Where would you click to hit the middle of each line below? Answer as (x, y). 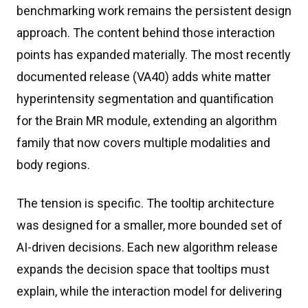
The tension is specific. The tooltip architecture (145, 203)
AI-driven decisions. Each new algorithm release (147, 247)
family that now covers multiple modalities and (143, 143)
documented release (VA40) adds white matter (144, 77)
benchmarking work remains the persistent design (154, 11)
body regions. (53, 165)
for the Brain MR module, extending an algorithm (147, 121)
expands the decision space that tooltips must (143, 269)
